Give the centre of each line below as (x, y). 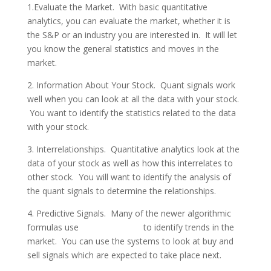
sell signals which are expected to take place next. (124, 255)
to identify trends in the (187, 227)
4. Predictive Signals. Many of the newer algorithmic (129, 213)
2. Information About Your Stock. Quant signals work (131, 85)
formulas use (54, 227)
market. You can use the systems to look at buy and (130, 241)
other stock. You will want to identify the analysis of (129, 177)
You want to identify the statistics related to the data (131, 113)
